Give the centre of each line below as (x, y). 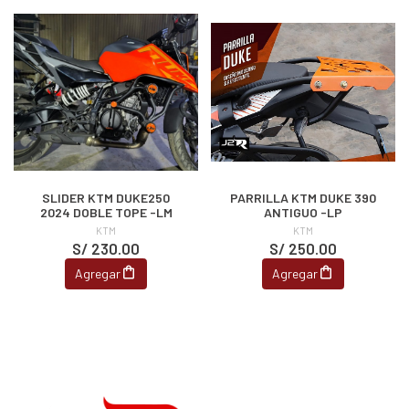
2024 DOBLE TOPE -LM (106, 212)
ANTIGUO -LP (303, 212)
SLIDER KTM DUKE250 (106, 197)
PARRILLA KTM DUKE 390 (303, 197)
